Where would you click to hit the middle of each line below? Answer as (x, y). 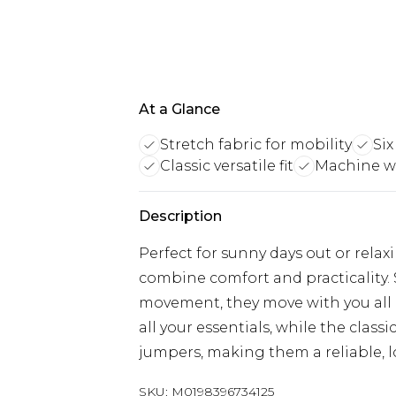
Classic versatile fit (227, 166)
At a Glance (179, 109)
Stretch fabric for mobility (256, 145)
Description (180, 216)
